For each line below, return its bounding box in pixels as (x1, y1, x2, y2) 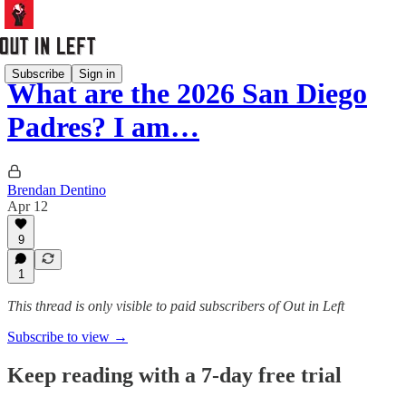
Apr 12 (7, 198, 48, 214)
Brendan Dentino (7, 181, 106, 198)
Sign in (79, 66, 115, 81)
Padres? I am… (7, 111, 199, 144)
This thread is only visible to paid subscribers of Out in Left (7, 298, 344, 314)
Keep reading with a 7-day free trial (7, 362, 342, 387)
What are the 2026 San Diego (7, 77, 367, 111)
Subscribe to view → (7, 329, 128, 344)
